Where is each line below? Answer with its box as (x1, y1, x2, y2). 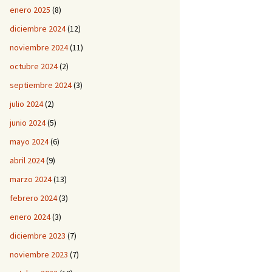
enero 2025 (10, 4, 50, 15)
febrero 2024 (10, 192, 57, 203)
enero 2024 (10, 211, 50, 222)
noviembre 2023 (10, 249, 68, 260)
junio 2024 (10, 117, 46, 128)
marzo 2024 (10, 174, 52, 185)
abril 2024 (10, 155, 44, 166)
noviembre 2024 (10, 42, 68, 53)
